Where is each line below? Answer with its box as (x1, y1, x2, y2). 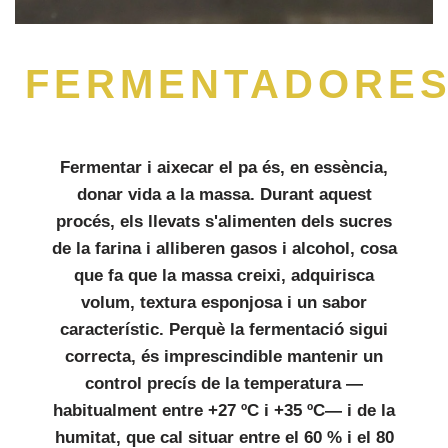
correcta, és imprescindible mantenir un (65, 347, 383, 366)
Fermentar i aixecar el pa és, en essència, (60, 158, 388, 177)
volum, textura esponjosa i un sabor (81, 293, 367, 312)
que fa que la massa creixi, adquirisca (74, 266, 374, 285)
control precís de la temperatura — (85, 374, 363, 393)
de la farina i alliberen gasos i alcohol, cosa (51, 239, 397, 258)
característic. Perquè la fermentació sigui (60, 320, 388, 339)
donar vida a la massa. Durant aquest (76, 185, 372, 204)
